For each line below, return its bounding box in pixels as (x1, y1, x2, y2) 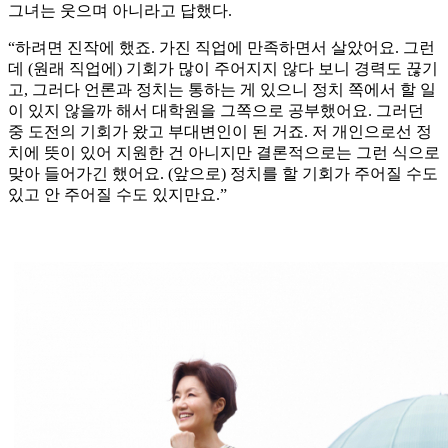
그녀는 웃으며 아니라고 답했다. (8, 2, 232, 20)
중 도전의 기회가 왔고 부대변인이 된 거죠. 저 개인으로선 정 (8, 123, 432, 141)
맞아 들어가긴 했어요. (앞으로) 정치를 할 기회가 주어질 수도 (8, 165, 438, 183)
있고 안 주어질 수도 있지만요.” (8, 186, 227, 204)
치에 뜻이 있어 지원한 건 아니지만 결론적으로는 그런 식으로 (8, 144, 440, 162)
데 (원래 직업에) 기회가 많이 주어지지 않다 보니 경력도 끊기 (8, 60, 438, 78)
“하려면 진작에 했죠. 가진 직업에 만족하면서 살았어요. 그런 (8, 39, 435, 57)
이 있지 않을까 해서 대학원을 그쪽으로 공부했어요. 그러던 (8, 102, 424, 120)
